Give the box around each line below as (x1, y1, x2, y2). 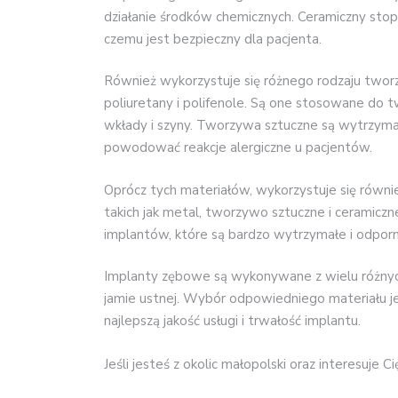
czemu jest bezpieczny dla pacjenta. (104, 29, 322, 48)
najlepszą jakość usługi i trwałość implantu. (104, 312, 361, 330)
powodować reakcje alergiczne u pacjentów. (104, 139, 372, 157)
